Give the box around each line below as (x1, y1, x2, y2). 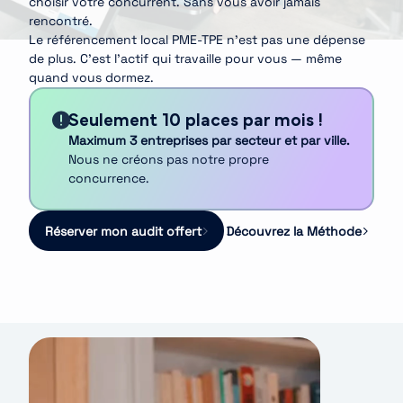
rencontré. (29, 13, 93, 29)
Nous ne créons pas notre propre (68, 150, 270, 167)
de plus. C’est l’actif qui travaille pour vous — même (29, 50, 342, 67)
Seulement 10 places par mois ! (68, 111, 324, 130)
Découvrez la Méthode (225, 222, 362, 239)
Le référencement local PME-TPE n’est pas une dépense (29, 31, 365, 48)
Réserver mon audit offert (44, 222, 201, 239)
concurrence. (68, 169, 150, 186)
